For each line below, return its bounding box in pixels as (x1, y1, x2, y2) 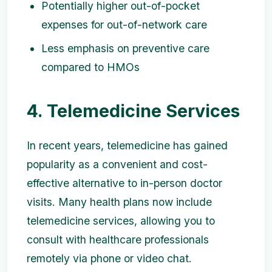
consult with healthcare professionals (27, 233, 209, 246)
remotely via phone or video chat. (27, 252, 192, 265)
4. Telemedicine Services (27, 100, 240, 122)
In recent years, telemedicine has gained (27, 139, 228, 152)
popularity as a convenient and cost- (27, 158, 208, 171)
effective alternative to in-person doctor (27, 177, 222, 190)
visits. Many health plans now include (27, 195, 212, 209)
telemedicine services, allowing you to (27, 214, 215, 228)
